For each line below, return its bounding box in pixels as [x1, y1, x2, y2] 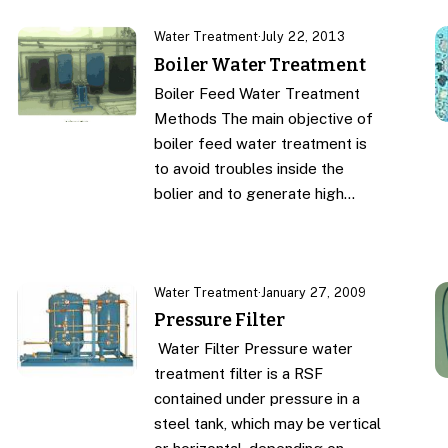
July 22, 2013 [261, 29, 346, 45]
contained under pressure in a [154, 389, 361, 407]
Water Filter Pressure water [154, 339, 354, 357]
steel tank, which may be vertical [154, 414, 382, 432]
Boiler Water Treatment [154, 53, 366, 76]
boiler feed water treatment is [154, 134, 368, 152]
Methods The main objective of [154, 109, 374, 127]
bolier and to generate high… [154, 184, 356, 202]
